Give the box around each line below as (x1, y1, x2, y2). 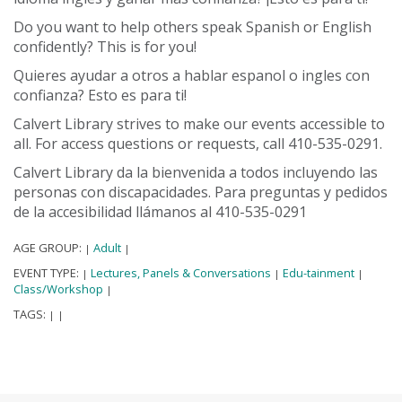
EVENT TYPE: (13, 264, 82, 281)
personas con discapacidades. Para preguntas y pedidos (13, 181, 388, 202)
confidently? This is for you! (13, 36, 200, 57)
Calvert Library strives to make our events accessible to (13, 113, 385, 134)
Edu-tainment (283, 264, 354, 281)
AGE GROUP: (13, 239, 84, 256)
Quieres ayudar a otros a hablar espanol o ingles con (13, 65, 370, 85)
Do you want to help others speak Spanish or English (13, 16, 371, 37)
